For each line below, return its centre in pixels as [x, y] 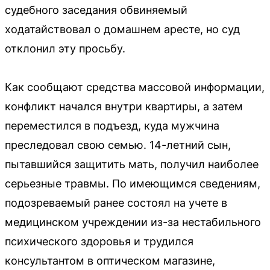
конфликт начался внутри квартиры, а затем [124, 106]
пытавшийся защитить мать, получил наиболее [132, 164]
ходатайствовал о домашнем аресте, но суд [122, 29]
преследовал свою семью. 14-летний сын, [118, 145]
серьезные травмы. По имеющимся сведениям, [133, 183]
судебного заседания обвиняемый [96, 10]
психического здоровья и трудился [99, 241]
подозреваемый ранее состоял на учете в [116, 202]
